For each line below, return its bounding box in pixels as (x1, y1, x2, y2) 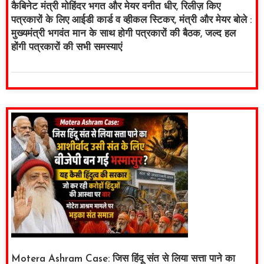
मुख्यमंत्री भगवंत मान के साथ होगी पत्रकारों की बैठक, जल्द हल (11, 29, 236, 39)
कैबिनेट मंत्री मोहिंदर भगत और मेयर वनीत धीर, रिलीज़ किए (11, 2, 220, 12)
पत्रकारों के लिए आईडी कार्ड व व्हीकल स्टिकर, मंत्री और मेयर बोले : (11, 15, 252, 26)
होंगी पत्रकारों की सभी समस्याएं (11, 42, 122, 53)
